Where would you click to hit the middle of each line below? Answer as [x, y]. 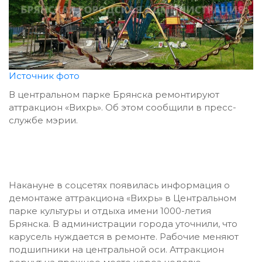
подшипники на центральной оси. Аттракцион [116, 250]
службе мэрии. [43, 120]
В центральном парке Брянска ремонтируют [114, 95]
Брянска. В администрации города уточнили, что [123, 224]
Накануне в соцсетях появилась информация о [119, 185]
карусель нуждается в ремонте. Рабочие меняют [124, 237]
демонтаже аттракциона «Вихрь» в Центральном [123, 198]
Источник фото [44, 76]
